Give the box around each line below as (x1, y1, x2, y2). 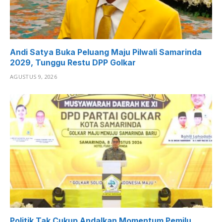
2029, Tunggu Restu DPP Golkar (10, 57, 136, 67)
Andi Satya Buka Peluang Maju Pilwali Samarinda (10, 47, 202, 57)
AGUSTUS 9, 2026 (10, 72, 57, 80)
